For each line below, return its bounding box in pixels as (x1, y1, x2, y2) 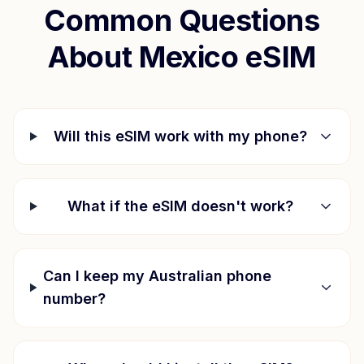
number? (43, 290, 106, 307)
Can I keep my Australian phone (43, 267, 272, 284)
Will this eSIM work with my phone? (54, 128, 308, 145)
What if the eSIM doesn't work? (67, 197, 294, 214)
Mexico (138, 39, 239, 75)
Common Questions (44, 2, 320, 38)
